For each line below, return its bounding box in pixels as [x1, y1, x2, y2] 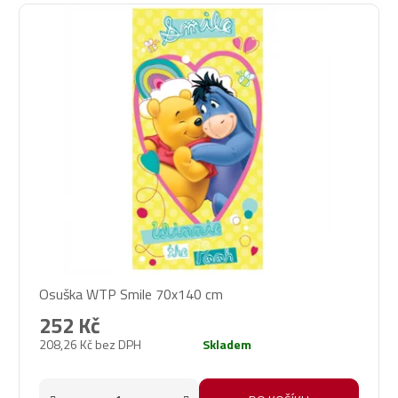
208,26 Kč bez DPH [39, 334, 141, 354]
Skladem [203, 334, 251, 354]
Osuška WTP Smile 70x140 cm [39, 283, 223, 305]
